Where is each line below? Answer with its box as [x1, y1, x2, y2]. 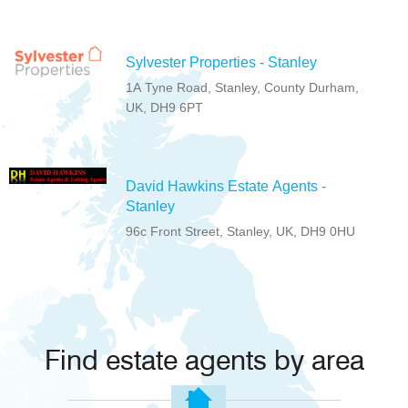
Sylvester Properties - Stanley [126, 55, 318, 71]
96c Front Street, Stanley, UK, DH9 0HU [126, 224, 356, 240]
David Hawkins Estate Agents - [126, 178, 327, 195]
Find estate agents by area [44, 348, 364, 376]
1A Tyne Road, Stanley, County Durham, [126, 80, 360, 96]
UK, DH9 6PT [126, 100, 204, 116]
